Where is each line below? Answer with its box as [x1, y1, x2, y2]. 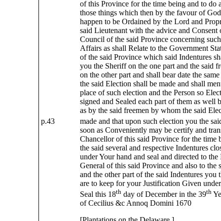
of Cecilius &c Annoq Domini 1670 [79, 199, 191, 208]
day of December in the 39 [121, 190, 206, 199]
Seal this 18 [79, 190, 116, 199]
